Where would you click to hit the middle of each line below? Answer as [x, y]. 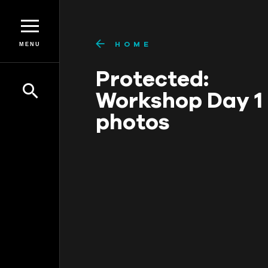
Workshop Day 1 [179, 100]
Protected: [152, 79]
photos [133, 122]
